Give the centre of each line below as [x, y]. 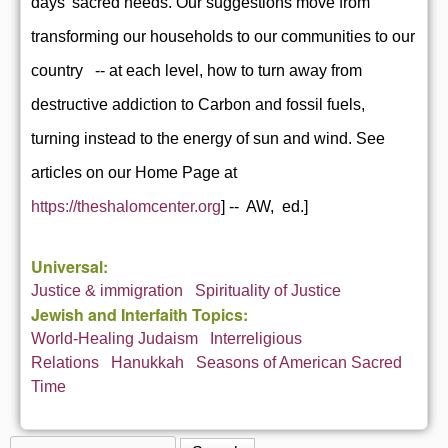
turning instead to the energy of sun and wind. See [208, 138]
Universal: [71, 266]
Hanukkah [147, 362]
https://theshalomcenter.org [126, 206]
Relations [65, 362]
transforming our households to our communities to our [223, 36]
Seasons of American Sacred [299, 362]
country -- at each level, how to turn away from [196, 70]
